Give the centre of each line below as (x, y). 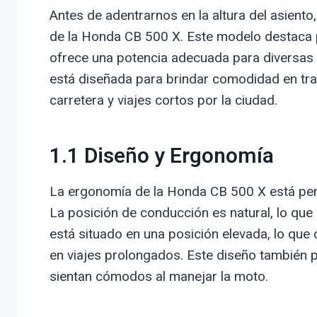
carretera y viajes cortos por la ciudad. (163, 100)
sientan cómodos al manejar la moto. (158, 276)
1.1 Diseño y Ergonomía (161, 156)
